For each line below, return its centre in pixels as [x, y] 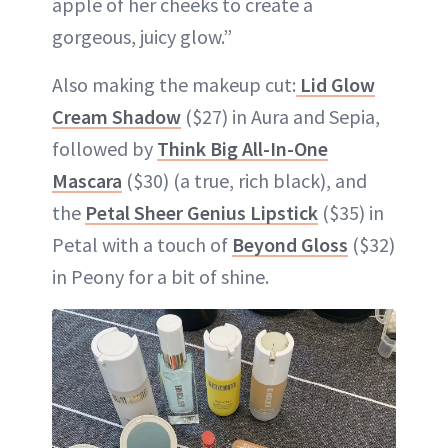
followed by [104, 148]
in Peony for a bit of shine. [160, 276]
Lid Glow [335, 84]
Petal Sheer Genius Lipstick [201, 212]
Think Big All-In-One [242, 148]
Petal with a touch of [142, 244]
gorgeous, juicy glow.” [142, 36]
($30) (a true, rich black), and [244, 180]
